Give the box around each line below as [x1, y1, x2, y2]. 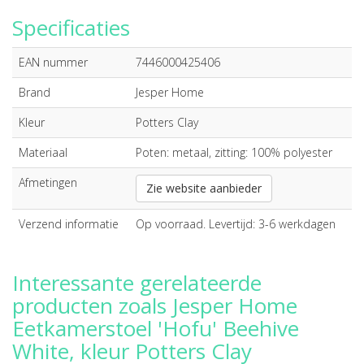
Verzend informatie [19, 216, 119, 232]
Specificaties [12, 13, 130, 42]
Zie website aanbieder [146, 180, 262, 196]
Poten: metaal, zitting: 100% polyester [136, 145, 332, 160]
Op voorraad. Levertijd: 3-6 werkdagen [136, 216, 336, 232]
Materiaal [19, 145, 67, 160]
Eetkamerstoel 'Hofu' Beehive [12, 314, 299, 343]
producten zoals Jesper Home [12, 291, 297, 320]
